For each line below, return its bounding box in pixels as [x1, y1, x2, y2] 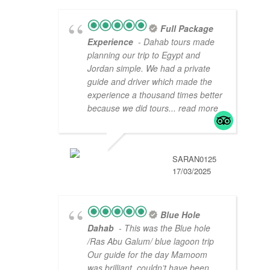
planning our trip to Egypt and [87, 49, 200, 61]
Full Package [160, 22, 213, 35]
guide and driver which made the [87, 75, 212, 88]
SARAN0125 [172, 153, 216, 165]
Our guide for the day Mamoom [87, 248, 207, 261]
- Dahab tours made [136, 36, 215, 48]
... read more [169, 102, 218, 115]
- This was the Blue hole [116, 222, 210, 234]
